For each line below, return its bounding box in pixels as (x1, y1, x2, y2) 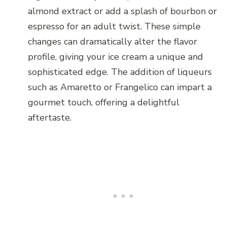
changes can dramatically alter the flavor (28, 35, 197, 48)
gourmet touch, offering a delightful (28, 96, 179, 109)
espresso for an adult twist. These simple (28, 20, 201, 33)
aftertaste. (28, 111, 71, 124)
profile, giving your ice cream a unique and (28, 51, 203, 63)
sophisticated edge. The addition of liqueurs (28, 66, 212, 79)
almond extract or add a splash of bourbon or (28, 5, 217, 18)
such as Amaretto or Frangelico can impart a (28, 81, 212, 94)
